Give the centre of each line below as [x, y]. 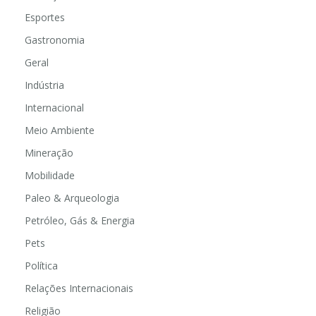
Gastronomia [55, 39]
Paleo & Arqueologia [72, 197]
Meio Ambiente [60, 130]
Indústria [44, 85]
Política [41, 265]
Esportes [45, 17]
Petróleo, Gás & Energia [80, 220]
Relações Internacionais [79, 288]
